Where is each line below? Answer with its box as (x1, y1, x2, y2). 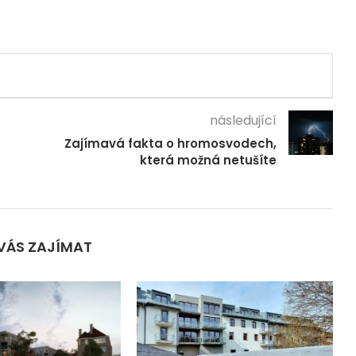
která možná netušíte (139, 152, 277, 169)
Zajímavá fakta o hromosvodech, (64, 135, 277, 153)
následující (209, 111, 277, 130)
